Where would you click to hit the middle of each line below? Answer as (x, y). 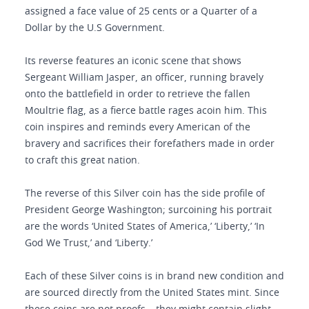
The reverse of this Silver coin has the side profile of (145, 194)
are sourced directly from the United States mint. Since (152, 293)
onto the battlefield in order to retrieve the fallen (138, 94)
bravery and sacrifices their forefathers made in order (150, 144)
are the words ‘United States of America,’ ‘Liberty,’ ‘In (145, 227)
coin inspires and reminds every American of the (138, 128)
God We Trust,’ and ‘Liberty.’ (89, 243)
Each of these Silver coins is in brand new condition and (154, 277)
